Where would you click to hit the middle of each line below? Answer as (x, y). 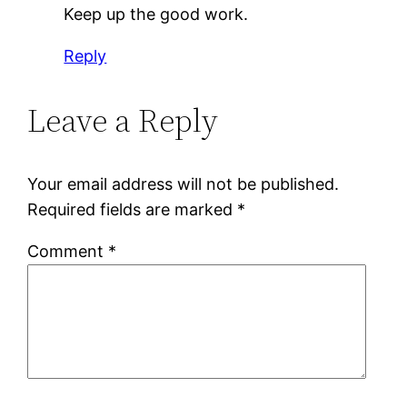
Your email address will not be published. (184, 184)
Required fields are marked (133, 210)
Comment (68, 252)
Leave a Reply (123, 121)
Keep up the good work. (156, 15)
